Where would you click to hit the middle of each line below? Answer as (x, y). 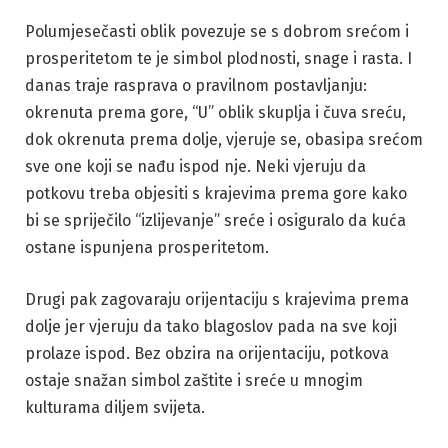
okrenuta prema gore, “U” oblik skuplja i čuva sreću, (215, 113)
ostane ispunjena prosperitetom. (147, 248)
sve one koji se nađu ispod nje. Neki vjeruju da (195, 167)
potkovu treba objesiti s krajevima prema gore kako (216, 194)
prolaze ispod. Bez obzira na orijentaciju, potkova (207, 353)
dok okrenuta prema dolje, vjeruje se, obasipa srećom (224, 140)
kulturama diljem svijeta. (115, 407)
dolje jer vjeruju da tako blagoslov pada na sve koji (211, 326)
